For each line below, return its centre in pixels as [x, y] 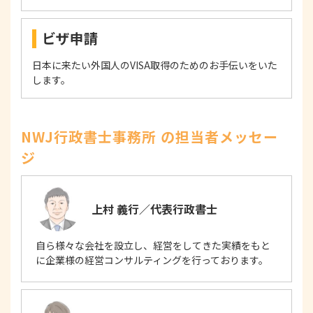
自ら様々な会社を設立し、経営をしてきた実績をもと [153, 246]
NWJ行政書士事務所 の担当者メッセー [150, 137]
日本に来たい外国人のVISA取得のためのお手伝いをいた [155, 65]
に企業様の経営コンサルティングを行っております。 [152, 260]
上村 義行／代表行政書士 [154, 209]
